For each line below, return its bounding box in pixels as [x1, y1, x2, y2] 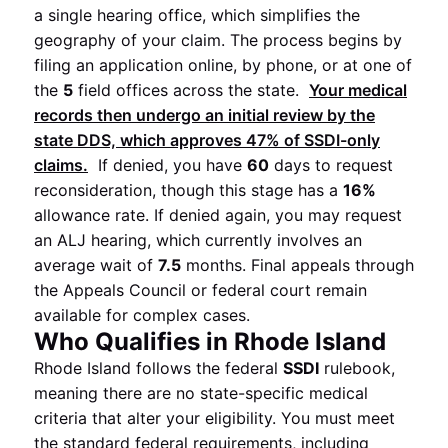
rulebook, [319, 358, 395, 378]
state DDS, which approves [34, 130, 246, 150]
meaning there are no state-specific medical [34, 383, 368, 403]
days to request [269, 155, 393, 175]
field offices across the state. [73, 80, 304, 100]
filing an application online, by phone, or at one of [34, 55, 412, 75]
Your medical [309, 80, 407, 100]
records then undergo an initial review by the [34, 105, 375, 125]
